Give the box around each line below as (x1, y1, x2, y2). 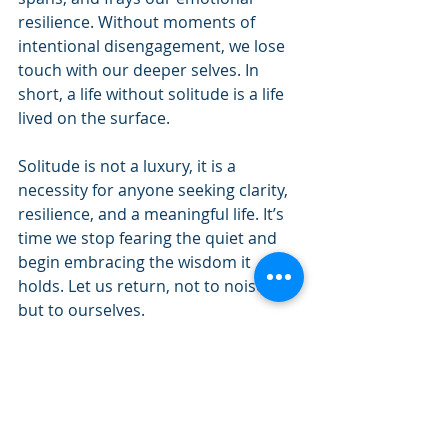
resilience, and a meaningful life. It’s (18, 203, 288, 226)
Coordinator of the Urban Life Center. (18, 371, 280, 394)
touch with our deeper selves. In (18, 59, 263, 82)
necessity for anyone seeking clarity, (18, 179, 292, 202)
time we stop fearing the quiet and (18, 227, 281, 250)
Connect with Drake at (18, 395, 175, 418)
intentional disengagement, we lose (18, 35, 289, 58)
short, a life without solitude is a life (18, 83, 288, 106)
